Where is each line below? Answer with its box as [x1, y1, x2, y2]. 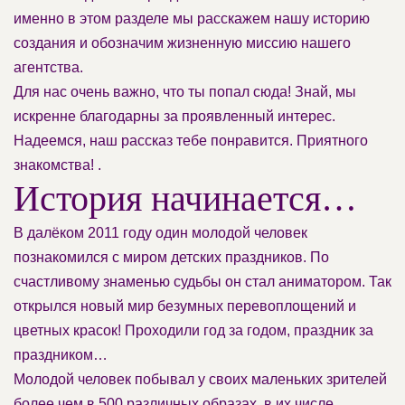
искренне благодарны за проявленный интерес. [14, 108, 335, 124]
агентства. [14, 59, 83, 75]
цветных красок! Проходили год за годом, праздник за [14, 322, 373, 338]
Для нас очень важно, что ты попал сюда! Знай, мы [14, 83, 356, 99]
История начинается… [14, 177, 357, 219]
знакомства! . [14, 156, 101, 173]
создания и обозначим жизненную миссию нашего [14, 34, 351, 51]
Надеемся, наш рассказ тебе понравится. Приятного [14, 132, 368, 148]
